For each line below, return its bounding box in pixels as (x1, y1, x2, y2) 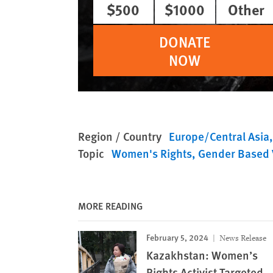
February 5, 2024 (146, 230, 208, 243)
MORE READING (78, 198, 143, 213)
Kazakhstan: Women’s (146, 246, 258, 263)
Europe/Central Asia (169, 127, 269, 144)
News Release (218, 232, 266, 243)
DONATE (159, 30, 211, 52)
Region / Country (78, 127, 161, 144)
